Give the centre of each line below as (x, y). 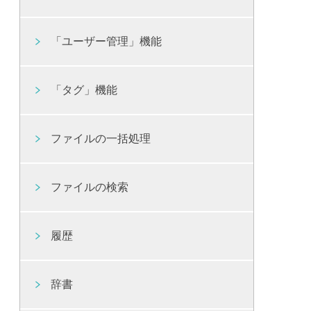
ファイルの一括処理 (101, 139)
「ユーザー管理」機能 (107, 42)
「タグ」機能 (84, 90)
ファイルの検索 (90, 187)
